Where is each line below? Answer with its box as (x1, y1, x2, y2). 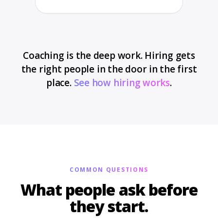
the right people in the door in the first (21, 63, 197, 75)
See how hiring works (73, 76, 170, 89)
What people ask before (20, 179, 198, 200)
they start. (69, 196, 149, 217)
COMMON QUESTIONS (70, 165, 148, 174)
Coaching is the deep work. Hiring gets (23, 49, 195, 62)
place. (46, 76, 72, 89)
